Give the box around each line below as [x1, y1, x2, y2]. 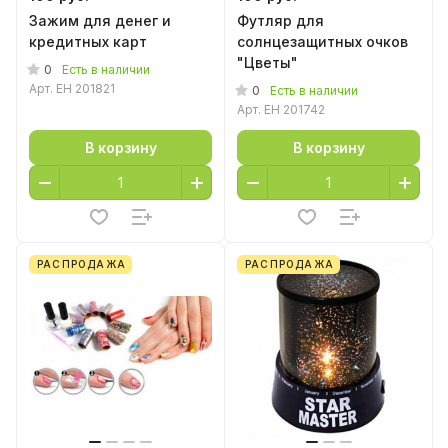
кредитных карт [29, 33, 147, 50]
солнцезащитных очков [237, 33, 408, 50]
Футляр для [237, 12, 324, 29]
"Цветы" [237, 54, 298, 71]
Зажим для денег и [29, 12, 171, 29]
